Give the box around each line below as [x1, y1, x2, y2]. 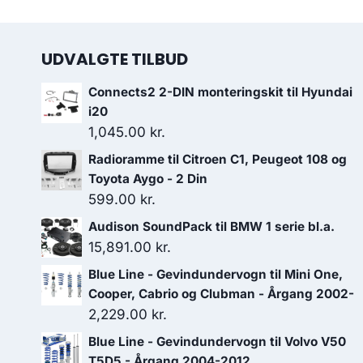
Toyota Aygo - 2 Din [88, 171, 207, 187]
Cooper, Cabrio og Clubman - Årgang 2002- [88, 286, 354, 302]
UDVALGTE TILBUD [41, 48, 188, 71]
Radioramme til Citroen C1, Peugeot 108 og [88, 152, 347, 168]
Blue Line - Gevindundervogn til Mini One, [88, 267, 343, 283]
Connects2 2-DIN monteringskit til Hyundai [88, 84, 352, 100]
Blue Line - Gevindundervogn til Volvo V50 [88, 334, 346, 350]
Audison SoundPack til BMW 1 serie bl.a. [88, 219, 335, 235]
